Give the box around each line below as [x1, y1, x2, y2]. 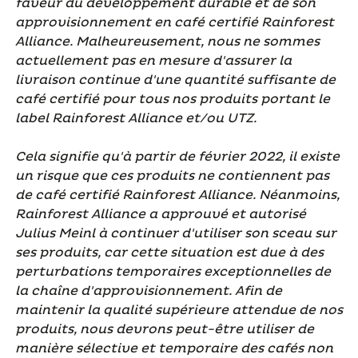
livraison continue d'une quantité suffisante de [14, 71, 336, 88]
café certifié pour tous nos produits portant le [14, 90, 330, 107]
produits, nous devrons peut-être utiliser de [14, 320, 314, 337]
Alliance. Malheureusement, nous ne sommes [14, 33, 320, 50]
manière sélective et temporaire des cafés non [14, 340, 333, 356]
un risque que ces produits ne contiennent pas [14, 167, 329, 184]
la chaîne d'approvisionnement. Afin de [14, 282, 282, 299]
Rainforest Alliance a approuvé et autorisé [14, 205, 306, 222]
